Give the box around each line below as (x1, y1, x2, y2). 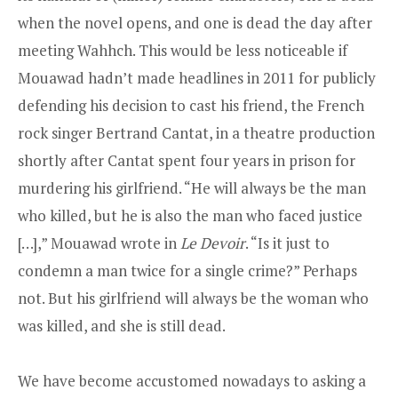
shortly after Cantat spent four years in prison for (18, 149, 355, 171)
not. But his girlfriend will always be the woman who (18, 287, 369, 308)
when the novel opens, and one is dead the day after (18, 12, 372, 33)
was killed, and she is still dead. (18, 314, 226, 336)
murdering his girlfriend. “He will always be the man (18, 177, 366, 198)
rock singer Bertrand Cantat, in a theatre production (18, 122, 375, 143)
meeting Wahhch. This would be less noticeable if (18, 39, 347, 60)
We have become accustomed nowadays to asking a (18, 370, 366, 392)
